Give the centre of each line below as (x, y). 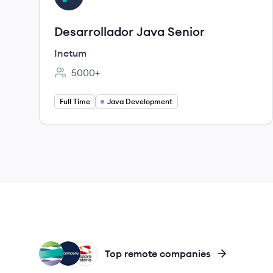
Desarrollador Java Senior (129, 31)
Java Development (140, 101)
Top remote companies (158, 253)
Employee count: (92, 79)
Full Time (75, 101)
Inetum (70, 53)
